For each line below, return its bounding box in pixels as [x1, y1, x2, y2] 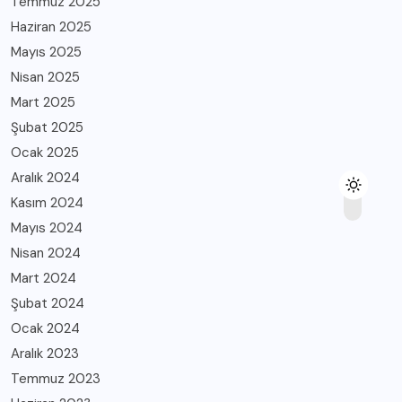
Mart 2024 [11, 269, 76, 287]
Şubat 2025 [11, 118, 83, 136]
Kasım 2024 [11, 194, 83, 212]
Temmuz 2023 [11, 370, 100, 388]
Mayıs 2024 [11, 219, 83, 237]
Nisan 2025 [11, 68, 80, 86]
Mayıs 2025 [11, 43, 82, 61]
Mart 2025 [11, 93, 75, 111]
